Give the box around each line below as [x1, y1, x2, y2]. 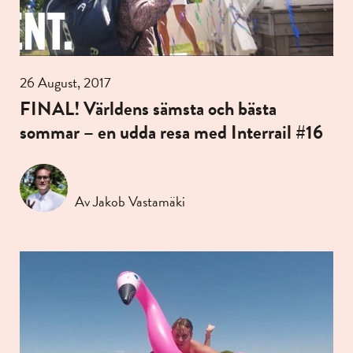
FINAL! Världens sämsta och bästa [20, 94, 277, 123]
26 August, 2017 [20, 71, 111, 93]
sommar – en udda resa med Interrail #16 [20, 117, 323, 147]
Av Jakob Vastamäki [75, 190, 185, 212]
